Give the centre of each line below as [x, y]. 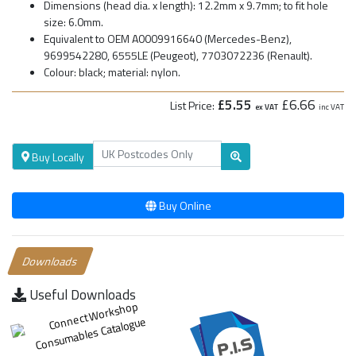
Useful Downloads [81, 295]
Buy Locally [57, 157]
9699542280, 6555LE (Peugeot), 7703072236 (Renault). [178, 55]
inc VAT [331, 106]
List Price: [192, 105]
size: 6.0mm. [74, 21]
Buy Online [184, 206]
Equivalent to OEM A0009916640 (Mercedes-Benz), [168, 38]
